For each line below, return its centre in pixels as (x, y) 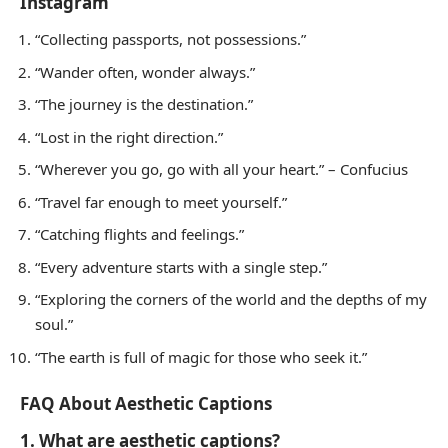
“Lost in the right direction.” (129, 136)
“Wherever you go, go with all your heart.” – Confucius (221, 169)
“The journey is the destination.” (144, 104)
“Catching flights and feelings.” (139, 234)
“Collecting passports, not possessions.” (170, 39)
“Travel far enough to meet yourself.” (161, 201)
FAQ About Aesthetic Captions (146, 404)
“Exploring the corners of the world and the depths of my (231, 299)
